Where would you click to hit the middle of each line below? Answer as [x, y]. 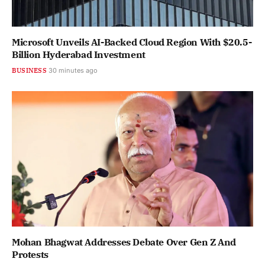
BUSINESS [29, 70]
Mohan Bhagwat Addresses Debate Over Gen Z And [124, 242]
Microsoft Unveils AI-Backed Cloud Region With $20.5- [132, 42]
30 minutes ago [73, 70]
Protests [30, 255]
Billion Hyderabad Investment [79, 54]
